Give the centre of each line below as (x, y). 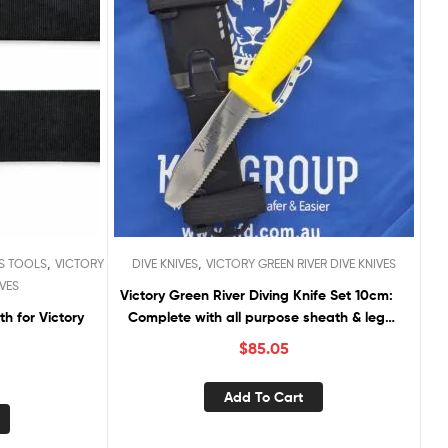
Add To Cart (264, 396)
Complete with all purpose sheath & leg (256, 317)
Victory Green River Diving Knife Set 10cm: (256, 295)
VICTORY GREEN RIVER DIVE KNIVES (300, 264)
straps (256, 339)
